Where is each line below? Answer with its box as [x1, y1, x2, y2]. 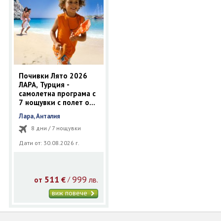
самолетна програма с [18, 88, 96, 98]
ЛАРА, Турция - [18, 79, 70, 89]
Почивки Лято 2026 [18, 71, 87, 80]
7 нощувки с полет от [18, 97, 93, 107]
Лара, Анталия [18, 111, 60, 120]
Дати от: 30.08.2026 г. [18, 139, 79, 147]
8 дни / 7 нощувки [31, 124, 81, 132]
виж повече [52, 188, 90, 197]
